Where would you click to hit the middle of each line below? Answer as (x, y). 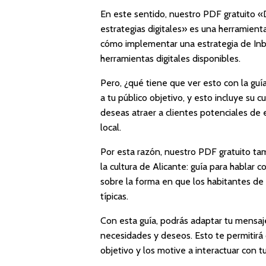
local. (111, 127)
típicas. (115, 196)
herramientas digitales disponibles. (171, 58)
